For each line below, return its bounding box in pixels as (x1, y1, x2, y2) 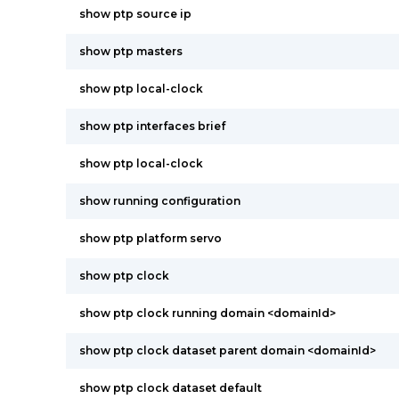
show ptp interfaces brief (79, 119, 225, 133)
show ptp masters (79, 45, 183, 58)
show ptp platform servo (79, 232, 222, 245)
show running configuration (79, 194, 240, 208)
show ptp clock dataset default (79, 381, 262, 395)
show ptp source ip (79, 7, 191, 20)
